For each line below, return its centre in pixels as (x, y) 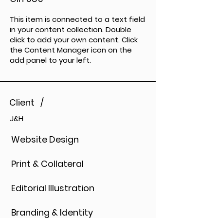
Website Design (45, 139)
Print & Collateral (47, 164)
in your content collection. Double (71, 29)
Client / (27, 102)
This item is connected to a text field (77, 19)
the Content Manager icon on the (71, 50)
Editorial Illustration (53, 188)
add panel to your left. (50, 60)
